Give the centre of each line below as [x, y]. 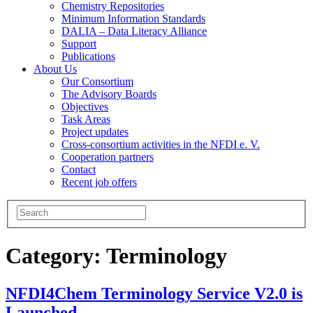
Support [79, 44]
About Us [55, 69]
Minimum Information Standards [133, 19]
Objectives [85, 107]
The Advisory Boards [109, 94]
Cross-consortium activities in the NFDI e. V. [161, 145]
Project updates [95, 132]
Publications [88, 57]
